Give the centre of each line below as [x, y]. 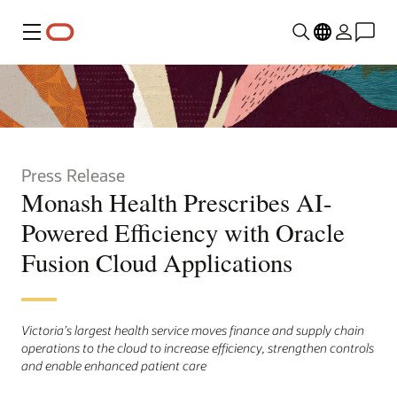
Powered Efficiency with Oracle [183, 232]
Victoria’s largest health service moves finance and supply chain [193, 330]
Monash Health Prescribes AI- [177, 202]
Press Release [73, 175]
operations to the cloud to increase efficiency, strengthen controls [198, 347]
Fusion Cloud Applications [157, 262]
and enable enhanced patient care [114, 365]
